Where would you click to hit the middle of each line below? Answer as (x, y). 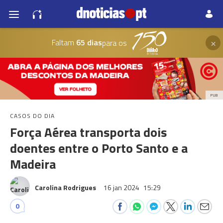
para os (114, 43)
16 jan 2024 (122, 187)
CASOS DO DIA (32, 116)
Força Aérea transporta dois (88, 132)
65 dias (88, 42)
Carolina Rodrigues (65, 187)
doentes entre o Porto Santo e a (99, 148)
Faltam (63, 42)
